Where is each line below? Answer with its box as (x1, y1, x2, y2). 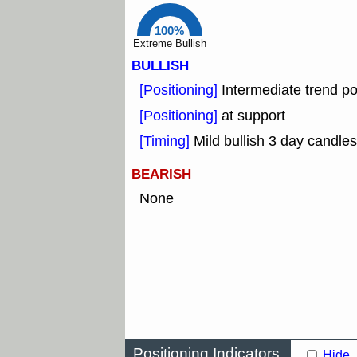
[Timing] (139, 131, 194, 151)
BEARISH (131, 164, 191, 185)
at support (222, 106, 285, 126)
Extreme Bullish (133, 37, 206, 51)
